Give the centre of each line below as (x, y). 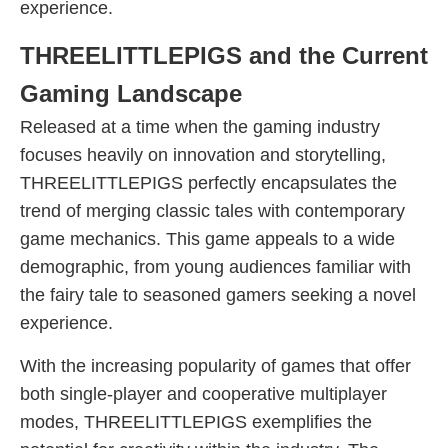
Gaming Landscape (131, 93)
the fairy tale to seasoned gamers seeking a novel (218, 295)
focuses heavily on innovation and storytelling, (203, 155)
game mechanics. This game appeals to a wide (207, 239)
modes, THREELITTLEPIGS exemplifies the (196, 422)
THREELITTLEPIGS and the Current (224, 55)
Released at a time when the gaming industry (200, 127)
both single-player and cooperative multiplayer (203, 394)
